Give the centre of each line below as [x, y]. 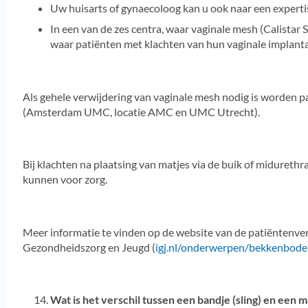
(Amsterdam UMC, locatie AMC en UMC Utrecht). [141, 111]
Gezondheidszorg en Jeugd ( [89, 247]
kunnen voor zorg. [65, 179]
